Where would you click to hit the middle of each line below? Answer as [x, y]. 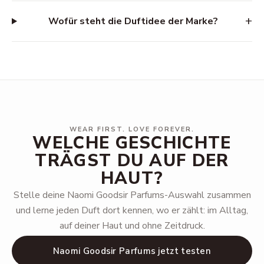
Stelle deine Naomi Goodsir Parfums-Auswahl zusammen [132, 195]
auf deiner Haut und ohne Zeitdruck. [132, 226]
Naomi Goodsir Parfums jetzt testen [132, 251]
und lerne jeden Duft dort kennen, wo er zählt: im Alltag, [132, 210]
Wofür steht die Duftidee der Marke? [133, 21]
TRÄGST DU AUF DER [132, 161]
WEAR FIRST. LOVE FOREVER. [132, 129]
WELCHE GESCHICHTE [132, 143]
